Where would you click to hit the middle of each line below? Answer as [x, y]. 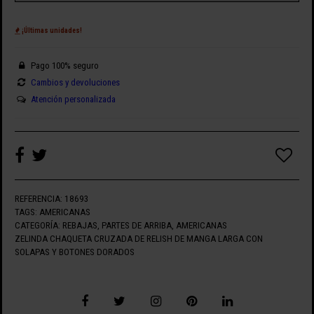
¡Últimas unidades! [51, 31]
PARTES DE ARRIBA [136, 225]
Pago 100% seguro [63, 66]
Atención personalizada [73, 100]
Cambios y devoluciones [75, 83]
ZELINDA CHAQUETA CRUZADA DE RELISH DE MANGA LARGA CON [138, 238]
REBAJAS [80, 225]
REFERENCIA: [38, 198]
